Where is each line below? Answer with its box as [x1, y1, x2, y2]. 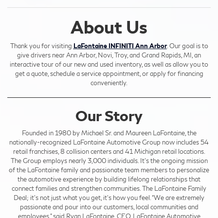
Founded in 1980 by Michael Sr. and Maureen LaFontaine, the [21, 128, 197, 137]
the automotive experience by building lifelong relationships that [18, 175, 200, 183]
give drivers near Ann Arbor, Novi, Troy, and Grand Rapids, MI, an [17, 51, 201, 59]
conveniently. [91, 78, 127, 87]
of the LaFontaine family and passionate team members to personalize [9, 165, 209, 174]
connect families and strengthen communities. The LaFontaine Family [12, 184, 206, 192]
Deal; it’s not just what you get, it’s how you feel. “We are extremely [14, 193, 204, 201]
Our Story [75, 106, 143, 124]
